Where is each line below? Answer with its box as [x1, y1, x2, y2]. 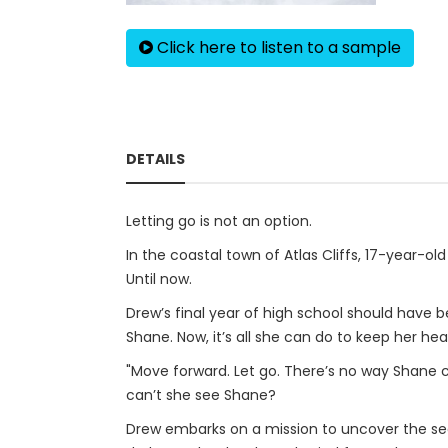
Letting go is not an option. [126, 211, 312, 231]
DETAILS [126, 149, 185, 169]
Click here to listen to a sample [153, 36, 401, 59]
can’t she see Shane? [126, 385, 276, 405]
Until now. [126, 269, 192, 289]
